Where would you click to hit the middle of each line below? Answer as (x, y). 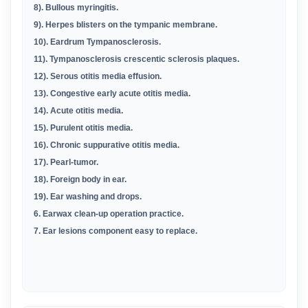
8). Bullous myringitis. (76, 8)
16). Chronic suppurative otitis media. (107, 145)
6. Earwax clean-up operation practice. (109, 214)
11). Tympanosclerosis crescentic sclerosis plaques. (136, 59)
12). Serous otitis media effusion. (98, 76)
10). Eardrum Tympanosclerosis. (97, 42)
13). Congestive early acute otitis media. (112, 93)
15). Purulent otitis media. (83, 128)
